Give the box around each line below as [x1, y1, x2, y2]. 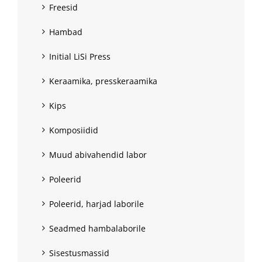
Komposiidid [49, 125, 98, 136]
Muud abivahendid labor [49, 149, 147, 161]
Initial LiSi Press [49, 51, 111, 63]
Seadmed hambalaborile [49, 223, 146, 235]
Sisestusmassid [49, 247, 109, 259]
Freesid [49, 2, 78, 13]
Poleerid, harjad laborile [49, 198, 144, 210]
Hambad [49, 26, 82, 38]
